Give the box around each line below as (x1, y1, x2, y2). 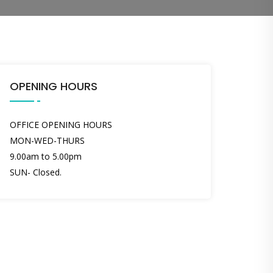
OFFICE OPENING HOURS (10, 118, 112, 130)
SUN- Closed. (10, 166, 62, 178)
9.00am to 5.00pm (10, 150, 82, 162)
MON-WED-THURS (10, 134, 85, 146)
